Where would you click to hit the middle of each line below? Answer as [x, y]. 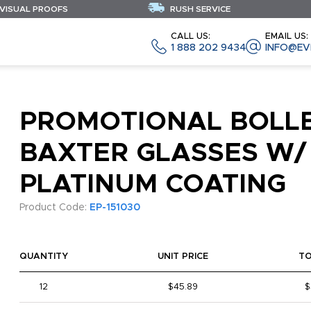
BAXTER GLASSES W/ [163, 153]
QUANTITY [43, 257]
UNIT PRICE [183, 257]
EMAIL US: [287, 36]
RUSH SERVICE [199, 9]
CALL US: [191, 36]
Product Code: [54, 208]
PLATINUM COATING [152, 185]
